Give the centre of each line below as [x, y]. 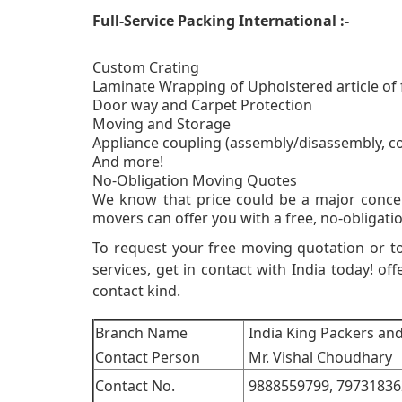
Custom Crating [146, 68]
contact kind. [137, 291]
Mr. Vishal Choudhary [319, 358]
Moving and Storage [162, 124]
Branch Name [142, 333]
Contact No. [135, 386]
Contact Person [148, 358]
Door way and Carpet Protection [203, 105]
